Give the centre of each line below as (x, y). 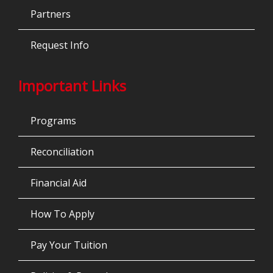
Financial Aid (58, 183)
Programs (53, 121)
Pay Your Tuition (69, 245)
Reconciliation (62, 152)
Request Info (60, 45)
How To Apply (62, 214)
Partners (51, 14)
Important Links (72, 86)
